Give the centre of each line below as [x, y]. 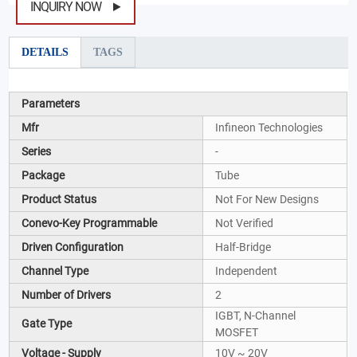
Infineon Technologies [269, 127]
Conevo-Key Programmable [90, 223]
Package [43, 175]
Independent [247, 271]
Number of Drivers [67, 294]
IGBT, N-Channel [256, 315]
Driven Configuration [73, 247]
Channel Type [55, 271]
